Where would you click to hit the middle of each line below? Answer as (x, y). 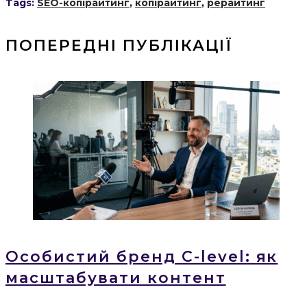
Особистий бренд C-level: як (142, 256)
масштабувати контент (116, 278)
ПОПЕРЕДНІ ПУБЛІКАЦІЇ (119, 45)
